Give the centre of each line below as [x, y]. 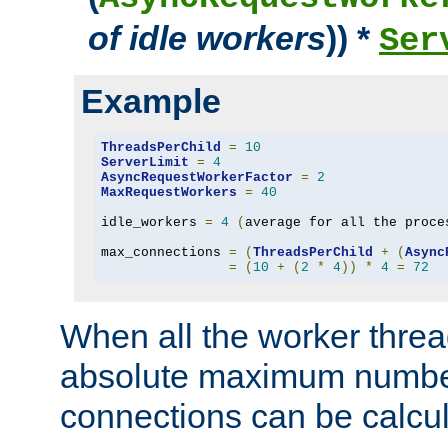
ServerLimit [144, 163]
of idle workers [207, 37]
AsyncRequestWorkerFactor [196, 178]
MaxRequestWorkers [168, 193]
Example [151, 100]
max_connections [164, 253]
